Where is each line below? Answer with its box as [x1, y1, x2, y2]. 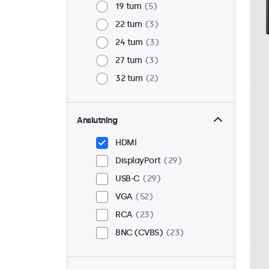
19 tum [115, 1, 141, 12]
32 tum [115, 73, 142, 84]
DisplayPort [115, 156, 161, 166]
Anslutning [77, 115, 117, 126]
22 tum [115, 19, 142, 30]
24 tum [115, 37, 142, 48]
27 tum [115, 55, 142, 66]
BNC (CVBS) [115, 228, 163, 238]
